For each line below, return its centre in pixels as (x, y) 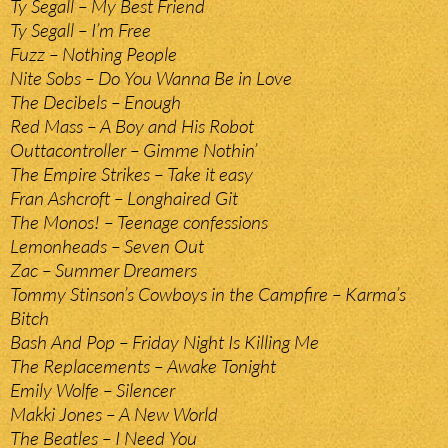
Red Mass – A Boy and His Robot (132, 126)
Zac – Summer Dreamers (103, 270)
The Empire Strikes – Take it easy (131, 174)
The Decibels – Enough (95, 102)
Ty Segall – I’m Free (80, 30)
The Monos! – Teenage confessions (139, 222)
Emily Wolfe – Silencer (92, 390)
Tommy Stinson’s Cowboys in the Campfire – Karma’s (208, 294)
